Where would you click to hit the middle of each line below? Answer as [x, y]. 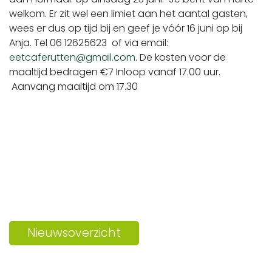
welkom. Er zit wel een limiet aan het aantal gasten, [128, 14]
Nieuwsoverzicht [74, 233]
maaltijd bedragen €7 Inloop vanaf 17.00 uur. [115, 72]
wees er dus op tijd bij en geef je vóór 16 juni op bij [126, 28]
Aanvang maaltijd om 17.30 [73, 87]
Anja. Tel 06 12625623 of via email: [89, 43]
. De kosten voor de [181, 57]
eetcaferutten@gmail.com [72, 57]
